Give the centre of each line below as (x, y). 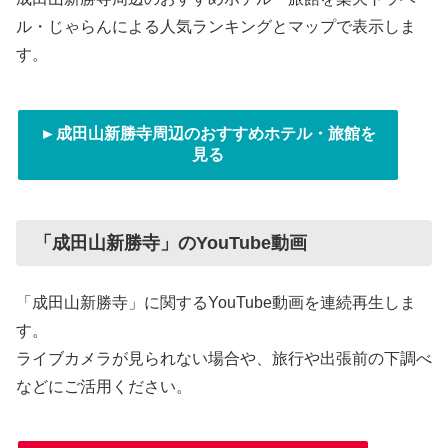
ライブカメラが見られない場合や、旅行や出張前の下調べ (224, 358)
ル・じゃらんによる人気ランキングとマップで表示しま (216, 27)
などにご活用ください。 (104, 386)
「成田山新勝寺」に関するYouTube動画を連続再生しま (216, 302)
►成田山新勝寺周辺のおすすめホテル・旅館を (208, 133)
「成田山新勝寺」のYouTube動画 (170, 243)
